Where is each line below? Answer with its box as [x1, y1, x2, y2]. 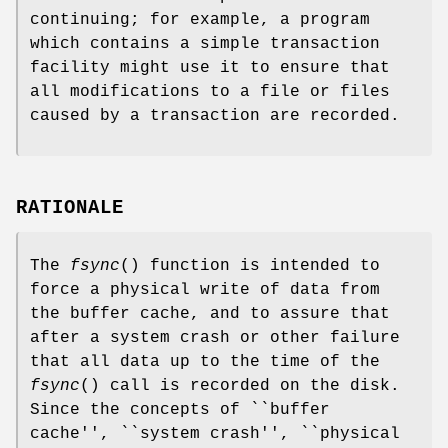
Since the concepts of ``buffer [30, 401, 330, 420]
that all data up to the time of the [30, 353, 380, 372]
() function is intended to [120, 257, 380, 276]
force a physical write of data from [30, 281, 380, 300]
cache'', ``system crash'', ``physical [30, 425, 400, 444]
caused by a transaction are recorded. [30, 106, 400, 125]
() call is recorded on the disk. [80, 377, 400, 396]
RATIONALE [16, 197, 124, 220]
